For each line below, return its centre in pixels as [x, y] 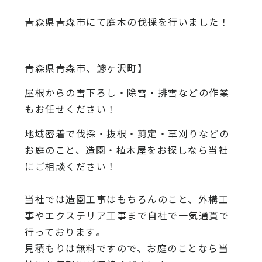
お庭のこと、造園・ [70, 150]
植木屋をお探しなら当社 [173, 150]
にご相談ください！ [71, 166]
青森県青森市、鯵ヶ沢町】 [86, 68]
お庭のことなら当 [188, 248]
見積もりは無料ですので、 [86, 248]
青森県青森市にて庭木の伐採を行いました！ [127, 22]
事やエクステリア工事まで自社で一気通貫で [127, 216]
